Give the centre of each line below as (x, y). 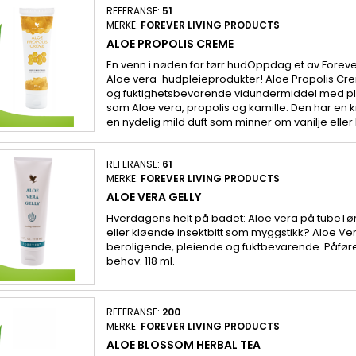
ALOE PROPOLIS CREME (170, 44)
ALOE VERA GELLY (153, 197)
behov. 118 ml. (140, 261)
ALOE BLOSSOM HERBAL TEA (183, 345)
